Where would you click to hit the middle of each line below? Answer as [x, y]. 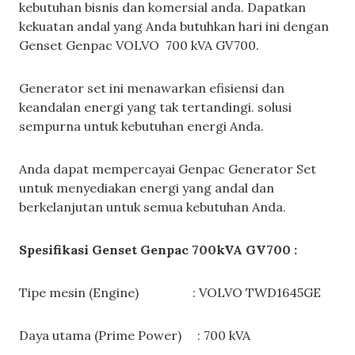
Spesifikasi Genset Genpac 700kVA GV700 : [158, 249]
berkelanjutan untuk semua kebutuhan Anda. [153, 206]
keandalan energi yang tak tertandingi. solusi [155, 107]
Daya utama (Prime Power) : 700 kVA [135, 335]
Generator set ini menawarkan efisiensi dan [152, 88]
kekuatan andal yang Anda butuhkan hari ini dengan [174, 26]
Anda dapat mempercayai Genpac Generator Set [168, 168]
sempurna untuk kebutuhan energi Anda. [141, 126]
